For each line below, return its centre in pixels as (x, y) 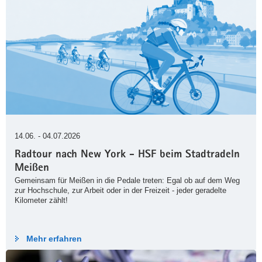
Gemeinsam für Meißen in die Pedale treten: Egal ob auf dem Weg (127, 181)
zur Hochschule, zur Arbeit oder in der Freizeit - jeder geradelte (120, 191)
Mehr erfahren (54, 239)
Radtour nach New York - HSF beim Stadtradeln (127, 156)
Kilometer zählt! (41, 201)
